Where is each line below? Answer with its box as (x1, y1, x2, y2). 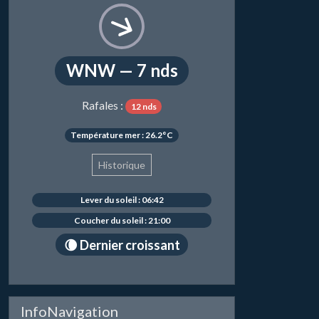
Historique (98, 159, 145, 172)
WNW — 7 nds (66, 60, 178, 81)
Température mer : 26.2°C (70, 129, 173, 140)
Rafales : (81, 98, 125, 112)
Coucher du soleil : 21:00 (73, 214, 170, 226)
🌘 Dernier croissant (63, 236, 180, 253)
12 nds (130, 100, 157, 112)
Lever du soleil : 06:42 (80, 194, 164, 206)
